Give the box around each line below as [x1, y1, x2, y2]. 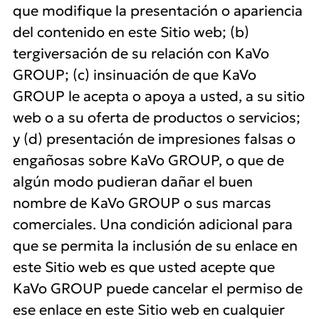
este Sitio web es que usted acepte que [13, 258, 275, 276]
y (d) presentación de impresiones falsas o [13, 130, 296, 148]
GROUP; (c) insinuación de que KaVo [13, 66, 256, 84]
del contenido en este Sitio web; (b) [13, 23, 249, 41]
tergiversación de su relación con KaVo [13, 44, 269, 63]
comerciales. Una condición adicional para [13, 215, 293, 234]
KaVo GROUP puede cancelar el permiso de [13, 279, 303, 298]
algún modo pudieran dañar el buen [13, 172, 253, 191]
